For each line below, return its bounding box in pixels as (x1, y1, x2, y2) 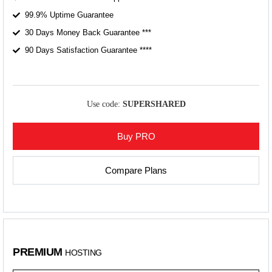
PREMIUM (13, 245, 65, 258)
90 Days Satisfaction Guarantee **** (25, 46, 152, 55)
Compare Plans (105, 165, 167, 175)
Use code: (86, 100, 123, 109)
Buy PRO (117, 131, 155, 141)
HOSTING (65, 247, 102, 257)
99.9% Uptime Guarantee (25, 10, 114, 20)
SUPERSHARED (122, 100, 186, 109)
